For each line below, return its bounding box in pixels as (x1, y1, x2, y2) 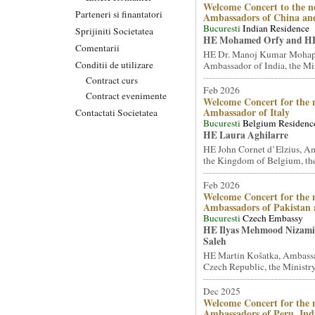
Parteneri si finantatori (75, 7, 162, 20)
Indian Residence (242, 22, 309, 34)
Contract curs (86, 73, 138, 86)
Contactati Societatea (75, 105, 157, 119)
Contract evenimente (86, 89, 167, 102)
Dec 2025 (202, 285, 240, 297)
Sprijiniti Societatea (75, 24, 153, 37)
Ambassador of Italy (202, 105, 290, 120)
